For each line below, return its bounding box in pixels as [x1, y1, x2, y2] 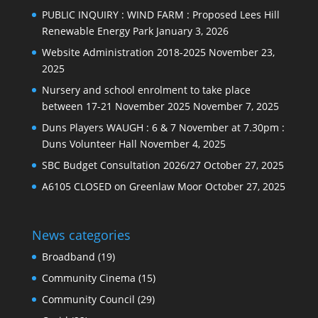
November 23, [208, 45, 275, 59]
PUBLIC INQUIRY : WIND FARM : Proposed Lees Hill [41, 7, 280, 21]
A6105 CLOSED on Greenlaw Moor [41, 179, 202, 193]
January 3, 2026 [155, 23, 229, 38]
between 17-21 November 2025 [41, 99, 190, 113]
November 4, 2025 [139, 136, 226, 150]
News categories [31, 226, 131, 243]
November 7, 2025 [192, 99, 279, 113]
